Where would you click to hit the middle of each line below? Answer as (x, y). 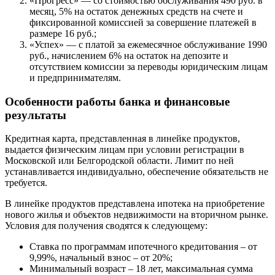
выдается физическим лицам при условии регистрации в (125, 150)
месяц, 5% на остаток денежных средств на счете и (136, 11)
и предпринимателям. (75, 77)
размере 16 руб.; (63, 33)
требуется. (26, 183)
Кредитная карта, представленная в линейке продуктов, (122, 139)
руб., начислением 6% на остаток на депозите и (129, 55)
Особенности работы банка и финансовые (117, 101)
